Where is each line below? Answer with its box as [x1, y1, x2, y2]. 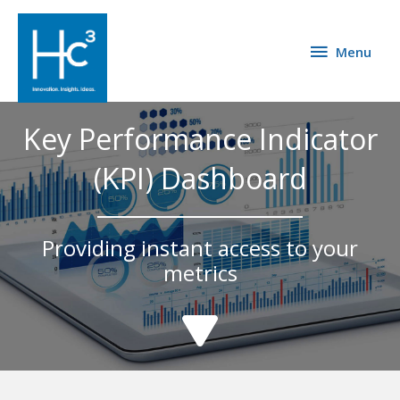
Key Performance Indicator [22, 120, 378, 159]
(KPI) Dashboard [93, 159, 307, 198]
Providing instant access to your [42, 233, 358, 263]
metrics [162, 258, 237, 288]
